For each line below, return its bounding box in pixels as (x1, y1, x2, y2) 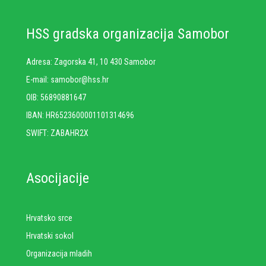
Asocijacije (26, 170, 89, 186)
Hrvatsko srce (26, 213, 72, 223)
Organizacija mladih (26, 249, 92, 258)
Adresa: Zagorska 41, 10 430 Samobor (26, 57, 156, 66)
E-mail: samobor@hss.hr (26, 75, 109, 84)
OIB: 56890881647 (26, 93, 86, 102)
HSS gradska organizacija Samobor (26, 26, 229, 42)
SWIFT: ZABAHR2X (26, 128, 88, 138)
